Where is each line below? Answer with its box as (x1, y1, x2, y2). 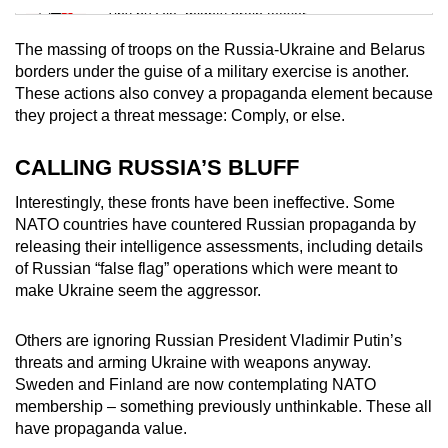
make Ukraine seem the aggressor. (15, 281, 265, 299)
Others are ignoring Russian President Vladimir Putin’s (15, 331, 402, 349)
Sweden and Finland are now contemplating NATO (15, 375, 376, 393)
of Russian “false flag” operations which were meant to (15, 259, 398, 277)
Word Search (106, 143, 205, 161)
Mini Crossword (106, 61, 225, 79)
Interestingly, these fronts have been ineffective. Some (15, 193, 395, 211)
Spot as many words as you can (106, 169, 308, 186)
